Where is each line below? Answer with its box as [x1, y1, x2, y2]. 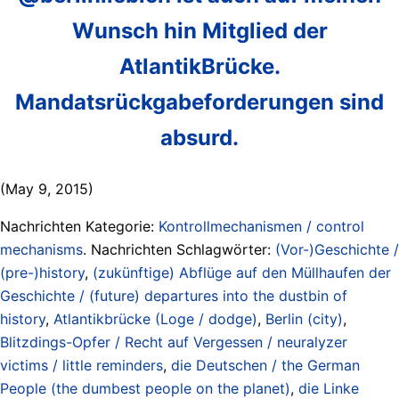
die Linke [298, 379, 359, 397]
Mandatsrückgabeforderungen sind [15, 88, 384, 115]
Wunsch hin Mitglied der [71, 17, 328, 44]
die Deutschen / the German [171, 355, 360, 374]
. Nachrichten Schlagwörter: [83, 240, 275, 258]
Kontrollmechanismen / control [159, 216, 364, 235]
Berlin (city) [265, 309, 343, 328]
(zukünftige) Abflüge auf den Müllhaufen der [93, 263, 391, 281]
